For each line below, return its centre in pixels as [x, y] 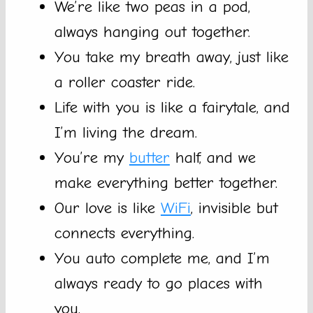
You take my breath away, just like [172, 57]
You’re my [92, 158]
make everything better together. [166, 183]
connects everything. [124, 233]
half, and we [213, 158]
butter [150, 158]
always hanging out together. [152, 32]
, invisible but [234, 208]
